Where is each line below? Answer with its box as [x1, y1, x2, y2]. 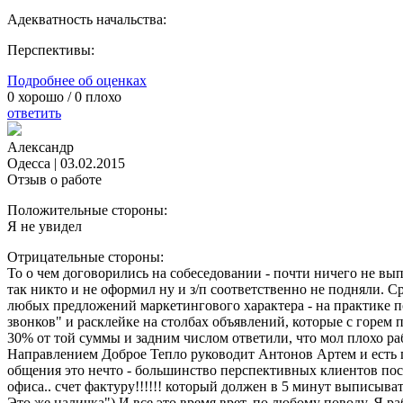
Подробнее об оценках [7, 73, 147, 89]
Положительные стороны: [7, 202, 167, 219]
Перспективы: [7, 42, 94, 58]
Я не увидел [7, 219, 82, 235]
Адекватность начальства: [7, 12, 166, 28]
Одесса [7, 156, 50, 172]
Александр [7, 139, 74, 156]
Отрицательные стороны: [7, 249, 164, 265]
